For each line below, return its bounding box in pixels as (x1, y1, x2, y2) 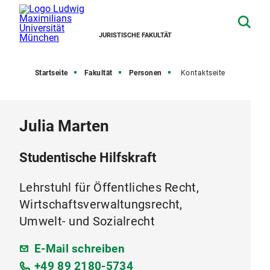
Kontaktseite (180, 69, 225, 77)
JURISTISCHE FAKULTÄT (99, 31, 172, 39)
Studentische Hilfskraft (19, 150, 156, 165)
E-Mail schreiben (34, 242, 125, 256)
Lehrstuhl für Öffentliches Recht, (19, 180, 199, 195)
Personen (128, 69, 162, 77)
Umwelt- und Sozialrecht (19, 214, 155, 228)
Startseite (34, 69, 68, 77)
